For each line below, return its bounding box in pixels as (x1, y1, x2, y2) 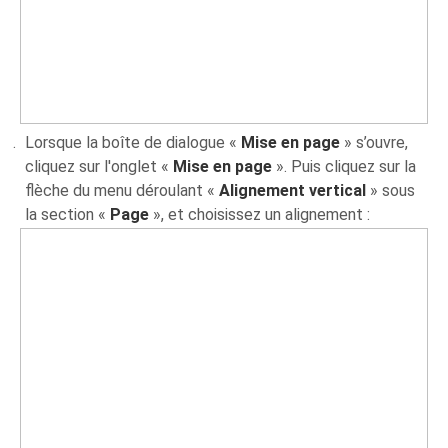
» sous (366, 180, 416, 200)
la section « (25, 204, 111, 224)
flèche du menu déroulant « (25, 180, 220, 200)
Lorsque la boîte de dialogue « (25, 132, 242, 152)
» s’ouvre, (340, 132, 409, 152)
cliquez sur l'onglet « (25, 156, 174, 176)
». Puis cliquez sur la (272, 156, 417, 176)
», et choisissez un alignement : (149, 204, 371, 224)
